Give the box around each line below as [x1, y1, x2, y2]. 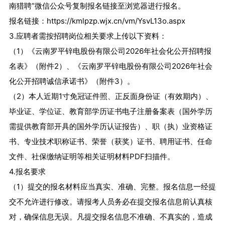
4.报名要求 [9, 167, 46, 177]
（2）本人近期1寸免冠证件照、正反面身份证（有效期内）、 [9, 91, 213, 101]
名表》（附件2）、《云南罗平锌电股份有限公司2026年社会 [9, 61, 212, 71]
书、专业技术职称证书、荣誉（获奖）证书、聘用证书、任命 [9, 137, 212, 147]
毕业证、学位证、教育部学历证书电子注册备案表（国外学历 [9, 106, 212, 117]
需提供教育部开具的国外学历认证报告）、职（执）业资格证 [9, 122, 212, 132]
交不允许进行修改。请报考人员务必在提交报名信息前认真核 [9, 197, 212, 207]
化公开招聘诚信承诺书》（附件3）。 [9, 76, 135, 86]
